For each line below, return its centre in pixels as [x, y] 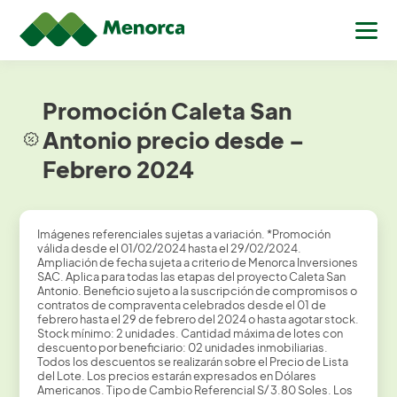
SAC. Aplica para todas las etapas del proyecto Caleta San [191, 277]
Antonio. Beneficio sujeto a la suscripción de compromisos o [197, 291]
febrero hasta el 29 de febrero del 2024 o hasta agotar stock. [198, 319]
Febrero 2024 [119, 169]
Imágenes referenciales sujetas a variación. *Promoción [183, 234]
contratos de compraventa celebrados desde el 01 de [181, 305]
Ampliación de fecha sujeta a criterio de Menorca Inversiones [197, 263]
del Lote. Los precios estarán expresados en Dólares [176, 376]
